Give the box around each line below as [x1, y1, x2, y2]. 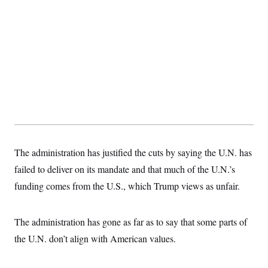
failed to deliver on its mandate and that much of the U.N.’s [14, 163, 235, 175]
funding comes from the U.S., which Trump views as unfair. [14, 179, 240, 192]
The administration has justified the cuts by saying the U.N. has [14, 146, 252, 159]
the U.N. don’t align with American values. [14, 232, 176, 245]
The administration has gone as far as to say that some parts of [14, 215, 247, 228]
